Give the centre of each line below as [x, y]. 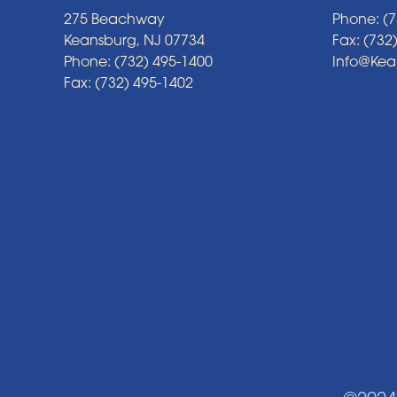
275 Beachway [114, 20]
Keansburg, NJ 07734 [134, 42]
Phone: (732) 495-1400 [138, 63]
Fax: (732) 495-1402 [128, 84]
